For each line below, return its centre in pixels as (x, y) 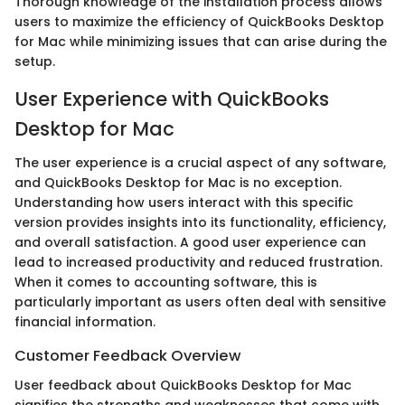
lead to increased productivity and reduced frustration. (198, 263)
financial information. (85, 322)
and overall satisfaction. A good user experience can (190, 243)
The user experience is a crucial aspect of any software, (200, 163)
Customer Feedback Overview (128, 356)
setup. (35, 61)
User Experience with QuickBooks (172, 99)
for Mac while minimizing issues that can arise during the (201, 41)
